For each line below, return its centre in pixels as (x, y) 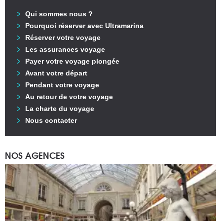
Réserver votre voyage (63, 38)
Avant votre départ (56, 73)
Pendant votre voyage (62, 85)
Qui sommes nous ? (59, 14)
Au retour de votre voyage (69, 97)
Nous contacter (51, 121)
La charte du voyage (60, 109)
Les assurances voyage (65, 50)
